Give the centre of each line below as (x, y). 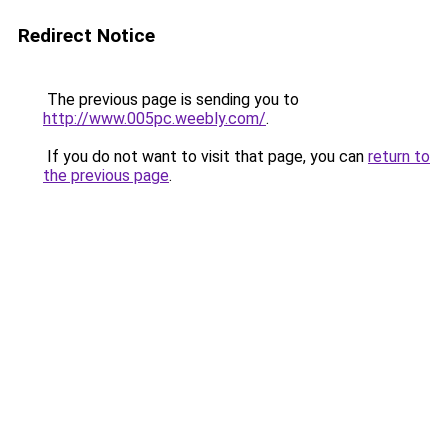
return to (399, 156)
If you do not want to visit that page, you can (205, 156)
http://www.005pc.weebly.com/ (154, 118)
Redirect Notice (86, 35)
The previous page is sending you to (171, 99)
